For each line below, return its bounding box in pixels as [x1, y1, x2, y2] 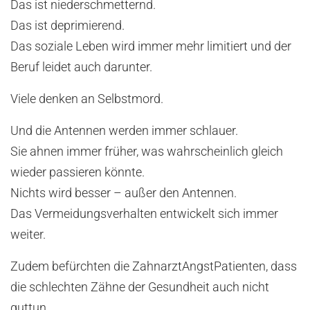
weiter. [10, 228, 46, 242]
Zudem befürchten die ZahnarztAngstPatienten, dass [10, 259, 297, 274]
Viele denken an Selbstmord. [10, 92, 163, 107]
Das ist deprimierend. [10, 19, 125, 33]
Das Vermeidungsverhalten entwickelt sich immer [10, 207, 278, 221]
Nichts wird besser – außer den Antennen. [10, 186, 237, 201]
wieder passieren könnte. [10, 165, 145, 180]
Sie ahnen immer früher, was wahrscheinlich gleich [10, 145, 283, 159]
